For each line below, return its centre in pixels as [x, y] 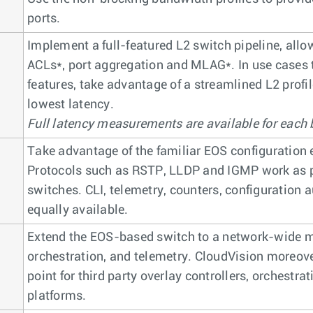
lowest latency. [71, 105]
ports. [44, 19]
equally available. [78, 210]
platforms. [57, 296]
